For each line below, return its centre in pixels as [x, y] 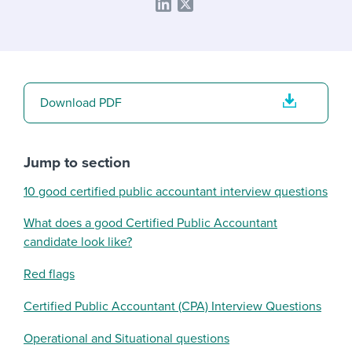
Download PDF [81, 103]
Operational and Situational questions [126, 339]
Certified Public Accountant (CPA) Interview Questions [172, 306]
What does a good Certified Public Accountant [150, 223]
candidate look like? [78, 242]
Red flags [49, 274]
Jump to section [77, 163]
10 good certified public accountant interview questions [176, 192]
